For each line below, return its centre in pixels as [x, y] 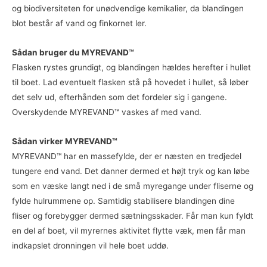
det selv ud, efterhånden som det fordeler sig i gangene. [119, 97]
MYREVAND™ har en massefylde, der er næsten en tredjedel [127, 156]
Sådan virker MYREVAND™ [65, 141]
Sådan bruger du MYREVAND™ [73, 52]
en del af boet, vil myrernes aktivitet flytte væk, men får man [129, 230]
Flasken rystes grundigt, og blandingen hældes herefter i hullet [131, 67]
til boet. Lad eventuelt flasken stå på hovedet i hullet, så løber [130, 82]
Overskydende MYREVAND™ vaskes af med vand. [107, 112]
